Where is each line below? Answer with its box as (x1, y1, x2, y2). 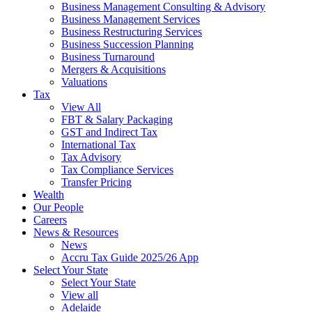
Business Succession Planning (61, 38, 194, 50)
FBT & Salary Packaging (61, 113, 173, 125)
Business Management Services (61, 13, 200, 25)
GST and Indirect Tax (61, 125, 157, 138)
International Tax (61, 138, 136, 150)
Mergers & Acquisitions (61, 63, 166, 75)
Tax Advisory (61, 150, 121, 163)
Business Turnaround (61, 50, 155, 63)
